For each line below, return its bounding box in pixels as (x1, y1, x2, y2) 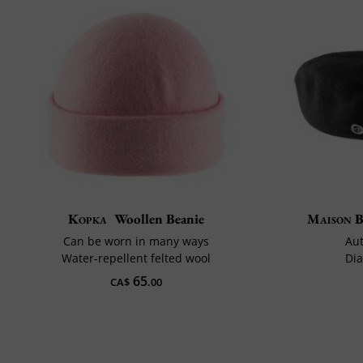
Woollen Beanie (113, 210, 204, 228)
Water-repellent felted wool (61, 250, 211, 267)
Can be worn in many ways (62, 233, 209, 250)
